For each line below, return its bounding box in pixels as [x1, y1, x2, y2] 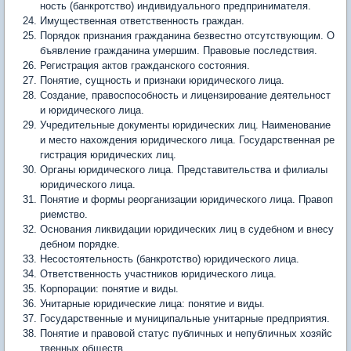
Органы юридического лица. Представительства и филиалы [40, 164, 327, 175]
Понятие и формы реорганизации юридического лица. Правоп [40, 194, 333, 205]
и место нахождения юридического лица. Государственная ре [40, 134, 335, 146]
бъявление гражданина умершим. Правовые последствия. [40, 45, 317, 56]
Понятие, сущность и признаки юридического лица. [40, 74, 284, 86]
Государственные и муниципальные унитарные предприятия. [40, 313, 330, 324]
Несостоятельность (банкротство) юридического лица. [40, 253, 299, 265]
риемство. [40, 208, 88, 220]
